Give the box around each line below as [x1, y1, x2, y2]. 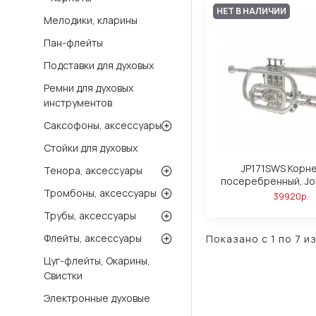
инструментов [44, 96, 112, 109]
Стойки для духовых [44, 141, 138, 154]
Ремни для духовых [44, 81, 133, 95]
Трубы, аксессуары [44, 209, 136, 222]
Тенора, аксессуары [44, 164, 142, 177]
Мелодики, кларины [44, 13, 138, 27]
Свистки [44, 269, 83, 282]
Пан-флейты [44, 36, 103, 49]
